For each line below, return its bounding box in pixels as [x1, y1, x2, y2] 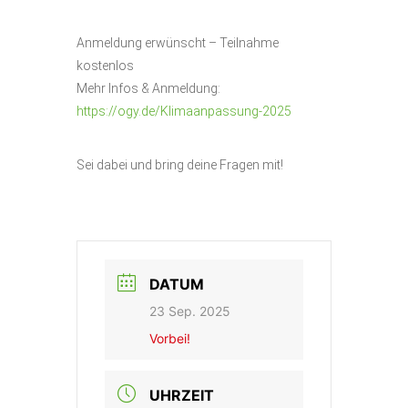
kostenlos [76, 58, 134, 74]
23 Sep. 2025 [149, 303, 230, 320]
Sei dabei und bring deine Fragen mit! [76, 158, 283, 173]
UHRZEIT [149, 386, 214, 405]
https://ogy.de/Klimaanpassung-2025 [76, 104, 291, 119]
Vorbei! [149, 331, 190, 347]
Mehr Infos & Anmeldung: [76, 81, 220, 97]
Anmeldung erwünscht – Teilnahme [76, 36, 279, 51]
